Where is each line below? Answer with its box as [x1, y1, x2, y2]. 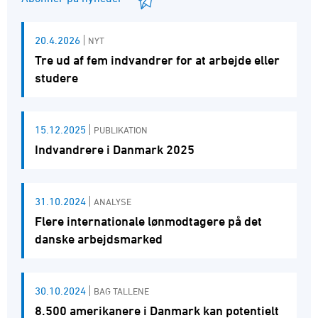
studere [35, 70, 78, 85]
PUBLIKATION [94, 124, 148, 136]
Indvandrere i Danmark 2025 [35, 141, 194, 157]
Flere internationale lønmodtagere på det [35, 213, 262, 229]
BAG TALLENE [94, 285, 149, 297]
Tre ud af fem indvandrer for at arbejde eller [35, 52, 280, 67]
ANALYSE [94, 195, 131, 207]
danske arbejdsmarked [35, 231, 163, 246]
